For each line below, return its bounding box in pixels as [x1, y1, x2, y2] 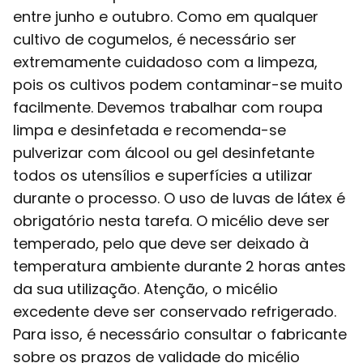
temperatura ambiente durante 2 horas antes [13, 255, 346, 276]
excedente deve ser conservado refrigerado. [13, 301, 336, 322]
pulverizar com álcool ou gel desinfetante [13, 142, 314, 163]
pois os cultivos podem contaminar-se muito [13, 74, 343, 95]
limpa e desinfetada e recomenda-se [13, 119, 286, 140]
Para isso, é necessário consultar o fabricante [13, 323, 347, 344]
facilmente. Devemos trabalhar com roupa [13, 96, 322, 117]
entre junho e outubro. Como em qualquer [13, 6, 318, 27]
